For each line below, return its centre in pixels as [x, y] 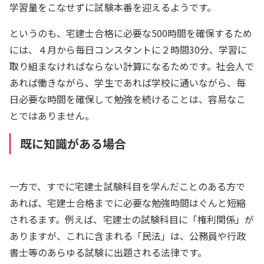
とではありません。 [52, 115]
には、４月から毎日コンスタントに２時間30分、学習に [128, 49]
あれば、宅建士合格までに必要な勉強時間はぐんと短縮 [128, 202]
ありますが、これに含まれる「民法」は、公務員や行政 [128, 235]
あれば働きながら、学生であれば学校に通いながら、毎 [128, 82]
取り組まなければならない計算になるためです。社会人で [132, 66]
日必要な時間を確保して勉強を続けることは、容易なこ [128, 99]
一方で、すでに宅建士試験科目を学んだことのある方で [128, 186]
